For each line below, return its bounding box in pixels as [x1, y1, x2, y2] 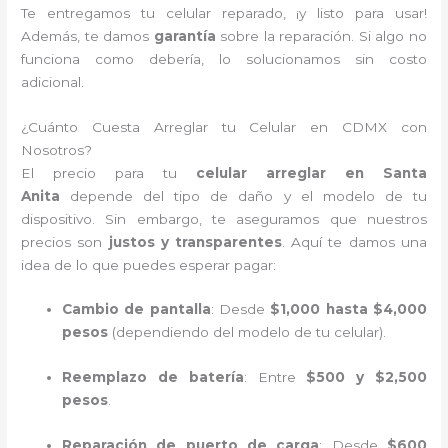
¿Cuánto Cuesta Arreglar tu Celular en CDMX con [21, 118, 427, 135]
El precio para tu [21, 164, 196, 181]
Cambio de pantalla [62, 301, 211, 318]
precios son [21, 233, 109, 250]
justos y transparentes [108, 233, 283, 250]
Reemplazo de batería [62, 369, 244, 386]
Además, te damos [21, 27, 154, 44]
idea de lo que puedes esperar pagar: [21, 256, 277, 273]
